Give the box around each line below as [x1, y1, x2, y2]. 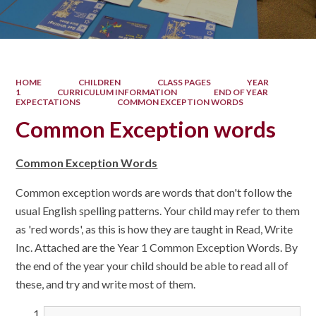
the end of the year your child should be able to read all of [16, 259, 289, 273]
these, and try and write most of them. [16, 277, 196, 291]
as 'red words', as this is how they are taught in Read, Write [16, 222, 293, 236]
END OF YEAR [213, 86, 268, 97]
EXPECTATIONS [16, 96, 81, 107]
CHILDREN [78, 76, 121, 87]
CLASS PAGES [157, 76, 211, 87]
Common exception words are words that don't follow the [16, 186, 293, 200]
